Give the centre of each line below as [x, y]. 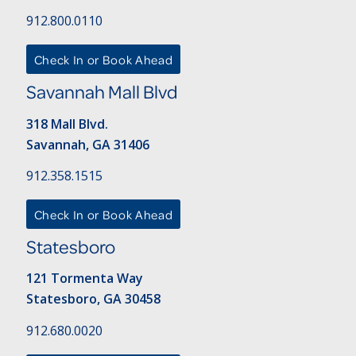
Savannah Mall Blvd [102, 92]
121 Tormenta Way [84, 279]
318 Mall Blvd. [67, 124]
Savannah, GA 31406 [87, 144]
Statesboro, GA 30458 [93, 299]
